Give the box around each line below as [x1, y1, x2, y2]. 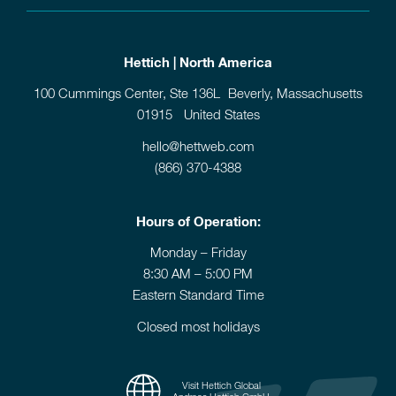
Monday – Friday [149, 247, 247, 261]
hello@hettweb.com [141, 141, 255, 155]
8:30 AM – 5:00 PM [143, 268, 253, 282]
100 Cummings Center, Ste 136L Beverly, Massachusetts [34, 88, 362, 102]
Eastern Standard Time [132, 289, 264, 303]
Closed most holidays [136, 321, 260, 335]
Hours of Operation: [135, 216, 261, 230]
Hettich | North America [124, 57, 272, 71]
